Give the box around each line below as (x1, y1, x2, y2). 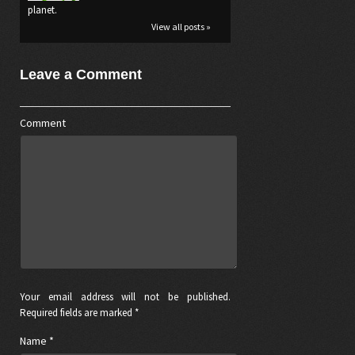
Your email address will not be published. (20, 290, 231, 304)
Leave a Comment (20, 67, 142, 83)
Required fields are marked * (20, 306, 139, 320)
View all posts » (151, 21, 211, 33)
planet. (28, 3, 57, 17)
